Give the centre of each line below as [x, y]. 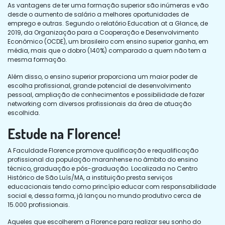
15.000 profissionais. [39, 204]
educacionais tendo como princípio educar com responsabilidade [112, 186]
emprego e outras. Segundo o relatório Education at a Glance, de [108, 23]
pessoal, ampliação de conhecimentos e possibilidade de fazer [106, 94]
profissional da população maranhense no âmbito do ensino [103, 159]
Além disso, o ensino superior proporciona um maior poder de [102, 76]
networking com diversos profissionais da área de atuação [99, 103]
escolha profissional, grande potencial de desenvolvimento [99, 85]
